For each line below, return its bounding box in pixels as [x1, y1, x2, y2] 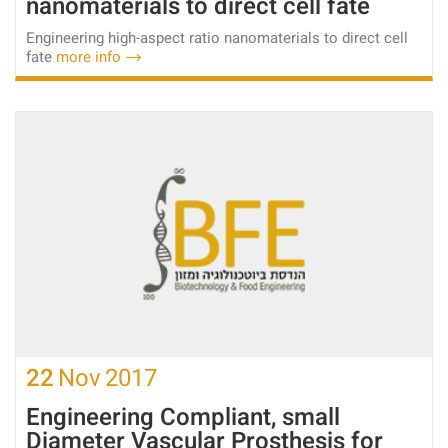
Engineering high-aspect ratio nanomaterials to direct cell [26, 27, 408, 50]
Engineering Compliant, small [26, 400, 340, 436]
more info [56, 46, 121, 69]
